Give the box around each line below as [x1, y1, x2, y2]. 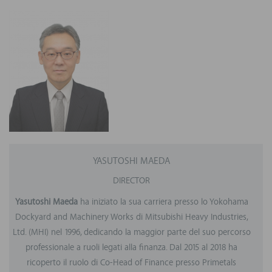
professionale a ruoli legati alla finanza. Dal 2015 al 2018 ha [25, 241, 237, 255]
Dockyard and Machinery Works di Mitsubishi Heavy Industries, [15, 211, 248, 225]
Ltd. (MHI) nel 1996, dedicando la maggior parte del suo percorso [12, 226, 251, 240]
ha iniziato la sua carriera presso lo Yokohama [77, 195, 248, 209]
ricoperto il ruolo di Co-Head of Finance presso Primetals [27, 256, 236, 270]
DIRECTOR [113, 174, 150, 188]
